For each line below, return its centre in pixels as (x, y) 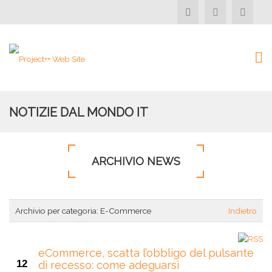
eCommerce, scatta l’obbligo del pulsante (146, 253)
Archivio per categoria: (58, 211)
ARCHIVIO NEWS (136, 161)
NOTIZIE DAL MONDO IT (79, 112)
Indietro (243, 211)
